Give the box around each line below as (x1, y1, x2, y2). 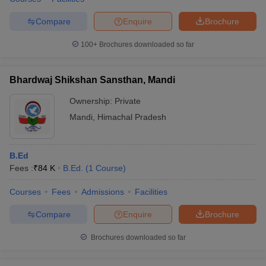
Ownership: (69, 96, 115, 106)
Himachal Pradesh (97, 112, 166, 122)
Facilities (135, 187, 167, 197)
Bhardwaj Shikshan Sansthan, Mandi (9, 75, 175, 85)
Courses (9, 187, 41, 197)
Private (115, 96, 141, 106)
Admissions (81, 187, 124, 197)
